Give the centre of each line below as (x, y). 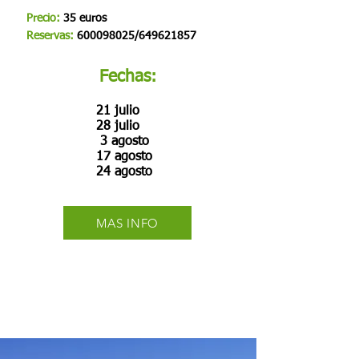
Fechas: (127, 77)
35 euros (83, 18)
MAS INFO (127, 223)
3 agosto (123, 142)
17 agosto (124, 157)
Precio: (43, 18)
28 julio (118, 127)
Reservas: (52, 36)
